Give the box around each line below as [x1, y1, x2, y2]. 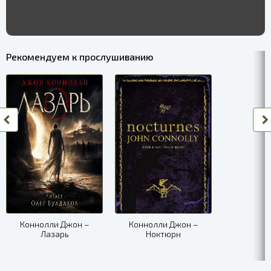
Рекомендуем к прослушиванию [6, 51, 153, 62]
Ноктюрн [146, 229, 181, 239]
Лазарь [40, 229, 69, 239]
